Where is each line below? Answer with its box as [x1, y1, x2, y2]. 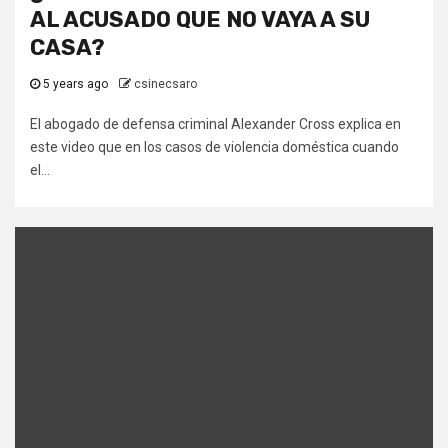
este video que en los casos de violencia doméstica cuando [30, 139, 399, 156]
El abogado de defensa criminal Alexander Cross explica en [30, 116, 401, 133]
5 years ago [40, 77, 111, 92]
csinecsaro [134, 77, 197, 92]
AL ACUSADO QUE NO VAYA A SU [30, 6, 370, 34]
